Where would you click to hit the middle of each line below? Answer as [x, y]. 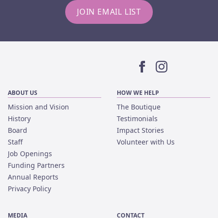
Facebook [154, 78]
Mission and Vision [38, 107]
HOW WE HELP [138, 93]
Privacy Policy [29, 189]
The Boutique [139, 107]
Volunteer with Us [146, 142]
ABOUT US [23, 93]
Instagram [174, 78]
